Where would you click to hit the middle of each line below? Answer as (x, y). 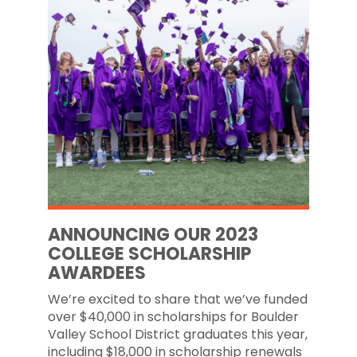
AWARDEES (97, 273)
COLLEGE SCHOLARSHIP (149, 254)
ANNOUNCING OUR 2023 (153, 235)
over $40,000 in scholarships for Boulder (173, 317)
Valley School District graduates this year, (178, 334)
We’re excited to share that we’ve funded (178, 299)
